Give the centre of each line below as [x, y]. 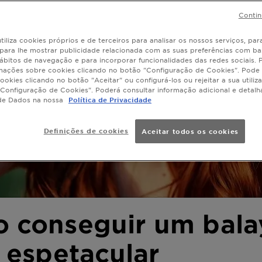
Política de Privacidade [110, 99]
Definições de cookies [86, 130]
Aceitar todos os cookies [190, 131]
